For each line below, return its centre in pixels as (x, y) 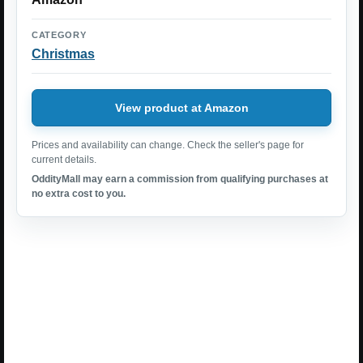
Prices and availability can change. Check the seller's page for (168, 145)
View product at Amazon (181, 107)
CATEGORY (59, 35)
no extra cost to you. (79, 194)
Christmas (63, 54)
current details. (64, 160)
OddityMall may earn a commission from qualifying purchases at (180, 179)
